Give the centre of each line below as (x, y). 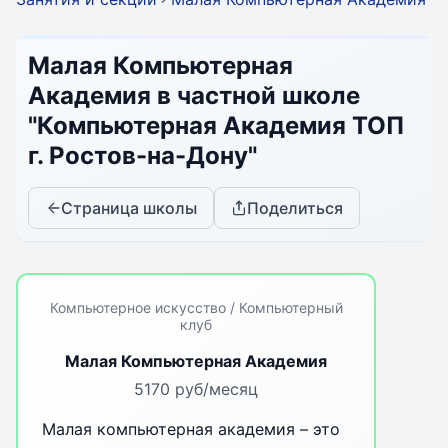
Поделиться (295, 208)
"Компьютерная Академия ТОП (216, 125)
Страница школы (129, 208)
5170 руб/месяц (196, 389)
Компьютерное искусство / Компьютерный (196, 307)
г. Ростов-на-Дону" (142, 155)
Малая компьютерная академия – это (191, 429)
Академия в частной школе (194, 95)
